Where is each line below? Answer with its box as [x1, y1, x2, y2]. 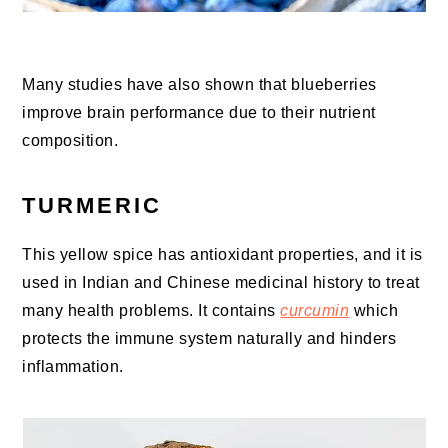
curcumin [280, 302, 350, 320]
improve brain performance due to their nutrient [22, 104, 376, 122]
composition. [22, 132, 119, 150]
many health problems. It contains [22, 302, 281, 320]
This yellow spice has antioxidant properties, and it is [22, 246, 423, 264]
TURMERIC [22, 193, 163, 219]
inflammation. [22, 358, 124, 376]
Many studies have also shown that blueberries [22, 76, 377, 94]
